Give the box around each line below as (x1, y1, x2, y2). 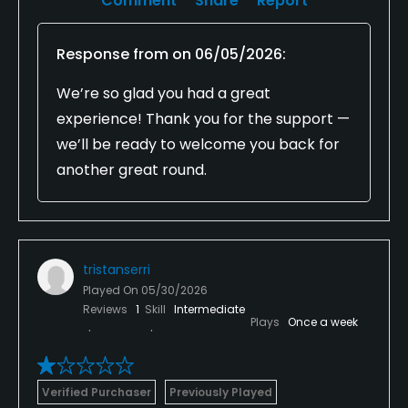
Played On (83, 281, 141, 298)
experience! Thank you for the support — (56, 107, 350, 129)
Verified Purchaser (42, 383, 151, 400)
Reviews (83, 301, 130, 317)
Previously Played (169, 383, 272, 400)
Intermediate (174, 301, 245, 317)
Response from (56, 43, 172, 65)
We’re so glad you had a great (56, 82, 270, 104)
